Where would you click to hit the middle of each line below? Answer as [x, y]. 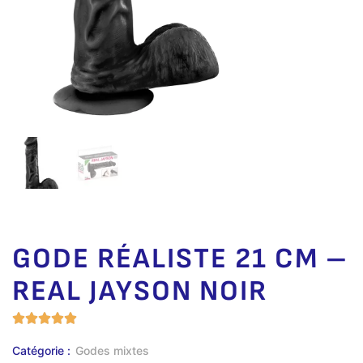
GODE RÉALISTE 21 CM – [180, 259]
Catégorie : [41, 351]
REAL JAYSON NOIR [140, 292]
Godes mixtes [112, 351]
